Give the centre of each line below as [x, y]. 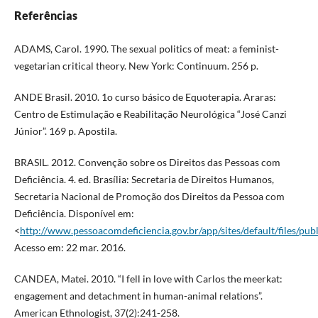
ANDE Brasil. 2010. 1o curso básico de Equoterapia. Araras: [145, 97]
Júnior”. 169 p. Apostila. [65, 131]
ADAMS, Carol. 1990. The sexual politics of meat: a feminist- [146, 49]
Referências [45, 16]
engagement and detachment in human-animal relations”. [138, 296]
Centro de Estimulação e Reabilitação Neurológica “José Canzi [150, 114]
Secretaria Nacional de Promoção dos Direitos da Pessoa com [149, 197]
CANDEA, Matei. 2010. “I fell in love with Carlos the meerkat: [148, 279]
